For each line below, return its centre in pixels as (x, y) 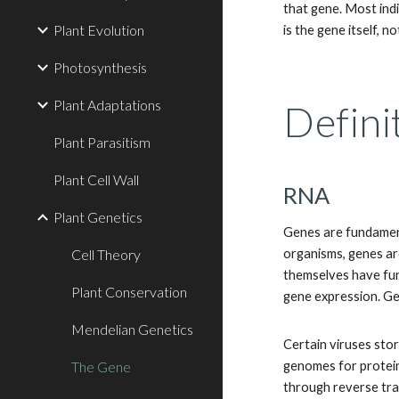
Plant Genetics (98, 217)
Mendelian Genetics (132, 329)
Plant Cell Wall (96, 179)
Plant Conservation (129, 292)
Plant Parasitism (102, 142)
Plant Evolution (99, 30)
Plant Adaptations (107, 105)
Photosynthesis (100, 67)
